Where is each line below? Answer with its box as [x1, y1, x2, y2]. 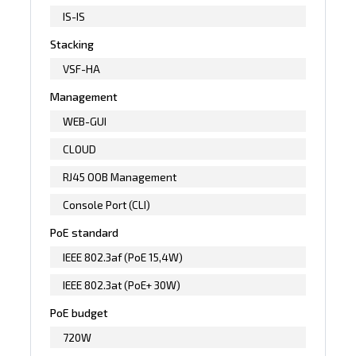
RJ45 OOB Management [63, 169, 177, 184]
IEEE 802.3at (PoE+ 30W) [63, 277, 181, 292]
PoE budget [50, 305, 109, 319]
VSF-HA [63, 61, 101, 75]
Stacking [50, 37, 95, 51]
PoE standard [50, 225, 119, 239]
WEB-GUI [63, 114, 107, 128]
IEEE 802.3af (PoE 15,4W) [63, 250, 184, 264]
